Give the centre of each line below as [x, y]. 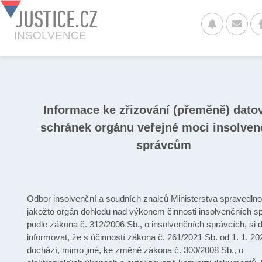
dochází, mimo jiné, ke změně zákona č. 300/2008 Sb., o [135, 250]
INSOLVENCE [50, 35]
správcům [164, 145]
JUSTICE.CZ [56, 19]
